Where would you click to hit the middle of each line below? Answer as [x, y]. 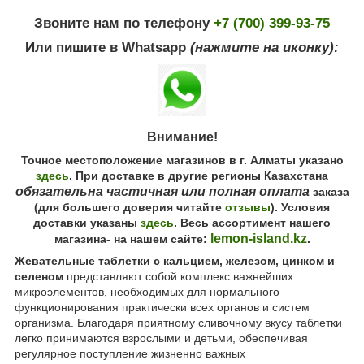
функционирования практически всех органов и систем [162, 307]
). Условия [300, 207]
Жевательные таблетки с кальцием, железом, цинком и [175, 260]
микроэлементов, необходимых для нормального [147, 291]
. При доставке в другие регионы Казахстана [199, 175]
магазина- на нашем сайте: [132, 238]
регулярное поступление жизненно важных [130, 353]
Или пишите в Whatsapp [108, 47]
